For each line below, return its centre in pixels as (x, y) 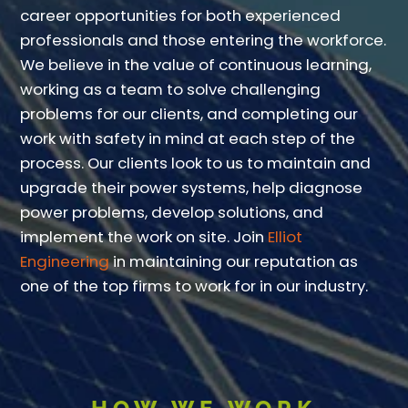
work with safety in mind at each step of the (188, 139)
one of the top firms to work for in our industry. (194, 286)
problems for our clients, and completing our (189, 114)
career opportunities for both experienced (181, 16)
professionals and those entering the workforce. (204, 41)
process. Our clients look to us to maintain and (196, 163)
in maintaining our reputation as (234, 262)
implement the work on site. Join (144, 237)
